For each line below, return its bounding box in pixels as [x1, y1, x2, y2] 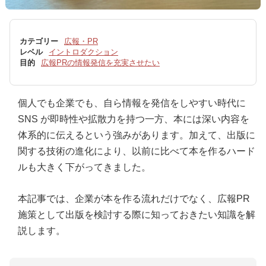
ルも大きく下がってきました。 [18, 161, 151, 172]
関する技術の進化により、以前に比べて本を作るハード [18, 145, 255, 156]
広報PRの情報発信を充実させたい [41, 58, 160, 67]
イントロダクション [49, 47, 118, 56]
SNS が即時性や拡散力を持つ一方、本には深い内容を [18, 113, 249, 124]
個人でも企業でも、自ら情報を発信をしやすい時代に [18, 97, 246, 108]
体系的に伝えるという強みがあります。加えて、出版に [18, 129, 255, 140]
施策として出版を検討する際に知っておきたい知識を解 [18, 209, 255, 220]
